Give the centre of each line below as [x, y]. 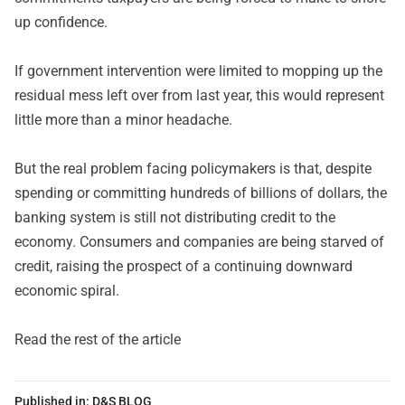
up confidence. [61, 22]
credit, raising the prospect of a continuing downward [184, 266]
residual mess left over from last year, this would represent [199, 95]
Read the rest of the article [98, 339]
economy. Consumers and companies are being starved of [199, 242]
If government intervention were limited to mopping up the [198, 71]
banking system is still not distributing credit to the [175, 217]
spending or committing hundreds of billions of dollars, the [201, 193]
